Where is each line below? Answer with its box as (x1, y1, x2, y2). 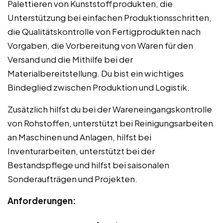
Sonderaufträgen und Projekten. (7, 173, 137, 184)
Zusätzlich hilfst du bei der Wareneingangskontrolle (7, 103, 212, 114)
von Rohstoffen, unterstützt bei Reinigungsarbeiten (7, 117, 213, 128)
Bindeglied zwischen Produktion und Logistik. (7, 81, 190, 93)
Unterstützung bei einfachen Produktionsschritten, (7, 11, 212, 23)
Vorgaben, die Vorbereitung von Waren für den (7, 39, 193, 51)
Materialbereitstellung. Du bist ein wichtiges (7, 67, 184, 79)
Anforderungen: (7, 195, 76, 206)
